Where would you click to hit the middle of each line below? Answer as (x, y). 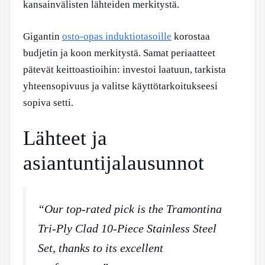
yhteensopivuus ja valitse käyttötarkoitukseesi (120, 86)
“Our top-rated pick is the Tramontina (130, 209)
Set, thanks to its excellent (101, 248)
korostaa (191, 36)
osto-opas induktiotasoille (117, 36)
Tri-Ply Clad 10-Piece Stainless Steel (127, 228)
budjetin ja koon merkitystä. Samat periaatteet (119, 53)
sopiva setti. (48, 102)
